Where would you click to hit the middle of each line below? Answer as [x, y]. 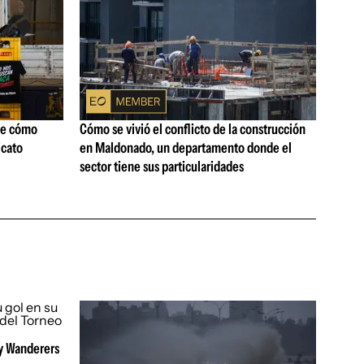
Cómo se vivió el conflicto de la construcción [192, 130]
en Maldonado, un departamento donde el [185, 148]
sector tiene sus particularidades [161, 167]
